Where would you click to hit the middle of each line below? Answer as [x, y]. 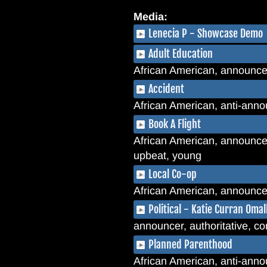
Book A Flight [175, 124]
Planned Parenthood [190, 244]
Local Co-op [173, 174]
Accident [166, 89]
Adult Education [181, 54]
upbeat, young [167, 156]
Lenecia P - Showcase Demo [206, 33]
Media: [152, 17]
